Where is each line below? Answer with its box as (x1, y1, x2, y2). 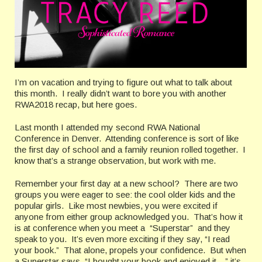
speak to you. (15, 234, 67, 244)
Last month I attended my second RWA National (15, 122, 200, 133)
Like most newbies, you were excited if (68, 201, 218, 211)
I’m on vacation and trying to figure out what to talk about (15, 77, 232, 88)
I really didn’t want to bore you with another (62, 88, 226, 99)
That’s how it (194, 212, 243, 222)
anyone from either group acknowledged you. (15, 212, 189, 222)
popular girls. (15, 201, 64, 211)
